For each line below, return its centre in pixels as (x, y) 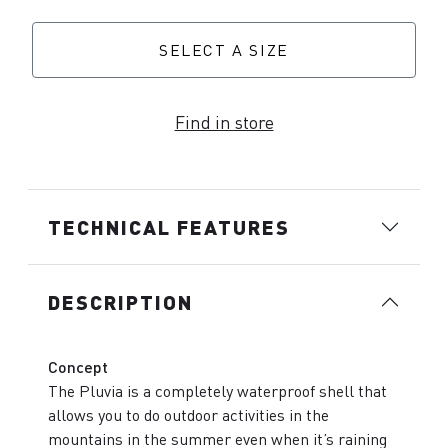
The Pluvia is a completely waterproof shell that (217, 390)
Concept (78, 366)
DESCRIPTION (120, 301)
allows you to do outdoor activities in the (188, 414)
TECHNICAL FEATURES (169, 226)
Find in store (224, 122)
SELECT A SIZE (224, 50)
